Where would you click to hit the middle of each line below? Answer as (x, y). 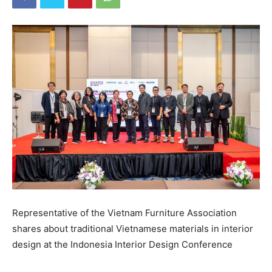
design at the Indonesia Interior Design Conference (122, 245)
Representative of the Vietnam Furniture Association (124, 213)
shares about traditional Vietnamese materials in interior (133, 229)
